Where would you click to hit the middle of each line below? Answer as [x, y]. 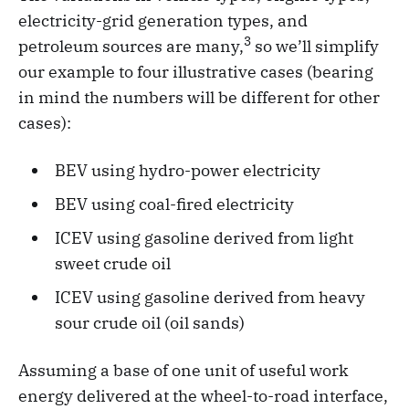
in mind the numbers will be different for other [199, 98]
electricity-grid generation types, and [163, 21]
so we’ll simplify [315, 47]
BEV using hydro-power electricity [187, 171]
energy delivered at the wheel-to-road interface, [203, 396]
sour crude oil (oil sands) [149, 323]
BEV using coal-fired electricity [174, 204]
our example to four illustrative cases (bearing [196, 72]
